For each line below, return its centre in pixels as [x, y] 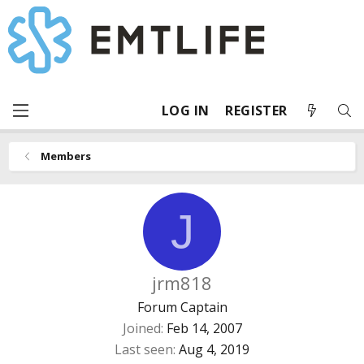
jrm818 [182, 283]
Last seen [144, 349]
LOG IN [186, 110]
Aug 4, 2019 [214, 349]
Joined [141, 328]
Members [65, 156]
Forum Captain [182, 307]
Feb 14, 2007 [204, 328]
